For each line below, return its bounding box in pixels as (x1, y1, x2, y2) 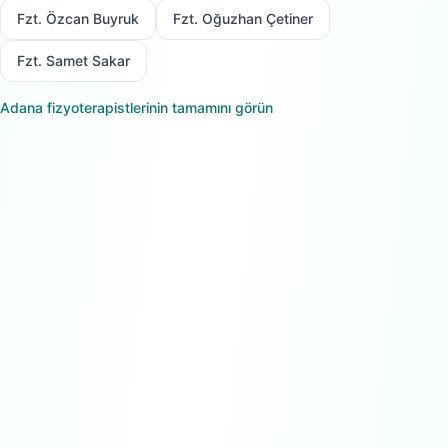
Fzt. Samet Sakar (17, 52, 130, 69)
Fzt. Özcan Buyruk (17, 10, 139, 27)
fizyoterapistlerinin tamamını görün (43, 99, 273, 116)
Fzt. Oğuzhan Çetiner (173, 10, 313, 27)
